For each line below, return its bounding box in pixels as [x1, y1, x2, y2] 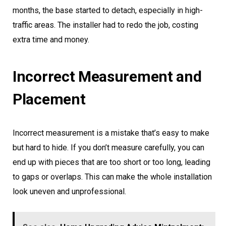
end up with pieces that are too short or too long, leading [13, 157, 210, 167]
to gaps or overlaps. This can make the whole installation [13, 172, 212, 182]
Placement [13, 90, 86, 108]
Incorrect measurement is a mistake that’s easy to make [13, 128, 209, 138]
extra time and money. [13, 35, 89, 45]
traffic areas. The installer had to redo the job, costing [13, 20, 198, 30]
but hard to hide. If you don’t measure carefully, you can [13, 143, 204, 153]
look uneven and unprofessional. [13, 187, 126, 197]
